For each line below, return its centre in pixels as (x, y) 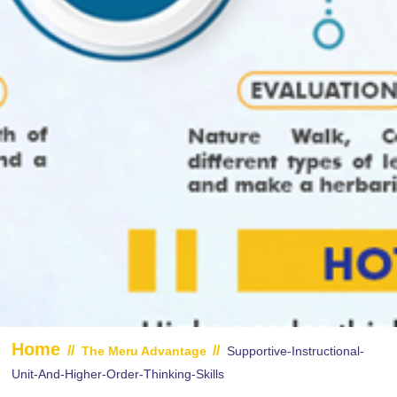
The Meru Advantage (145, 350)
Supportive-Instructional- (295, 350)
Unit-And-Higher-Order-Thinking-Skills (117, 374)
